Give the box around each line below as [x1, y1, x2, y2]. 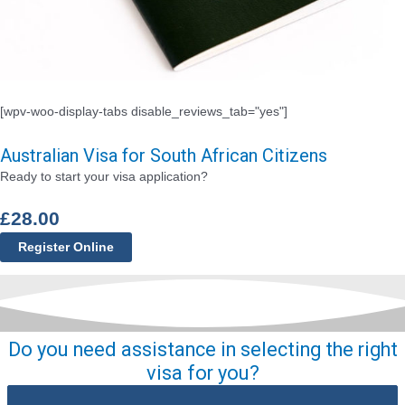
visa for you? [146, 361, 259, 384]
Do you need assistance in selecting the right [7, 337, 398, 361]
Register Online [18, 240, 114, 254]
